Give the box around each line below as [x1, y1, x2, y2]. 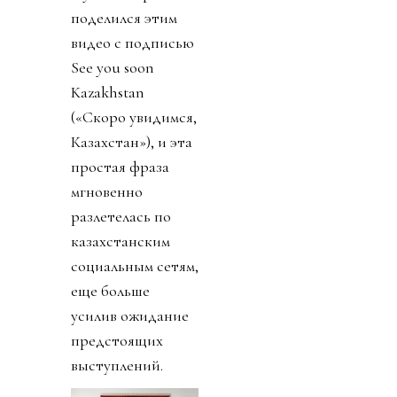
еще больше [71, 280, 150, 300]
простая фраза [71, 156, 169, 176]
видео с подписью [71, 32, 194, 52]
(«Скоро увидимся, [71, 106, 197, 127]
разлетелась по [71, 206, 171, 226]
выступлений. [71, 354, 163, 375]
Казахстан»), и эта [71, 131, 192, 152]
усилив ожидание [71, 305, 189, 325]
